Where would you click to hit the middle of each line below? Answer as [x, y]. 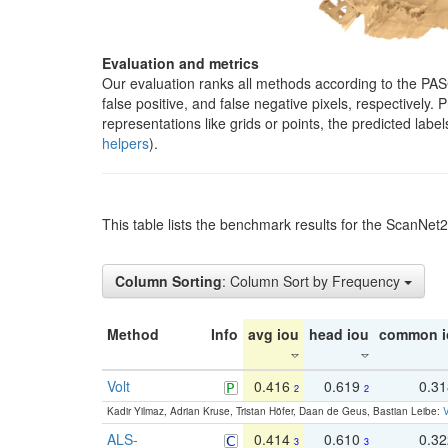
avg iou [273, 333]
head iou [339, 333]
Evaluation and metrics [180, 62]
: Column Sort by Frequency [313, 280]
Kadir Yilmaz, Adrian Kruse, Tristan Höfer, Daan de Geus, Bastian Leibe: [275, 410]
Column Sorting [168, 280]
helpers [125, 142]
